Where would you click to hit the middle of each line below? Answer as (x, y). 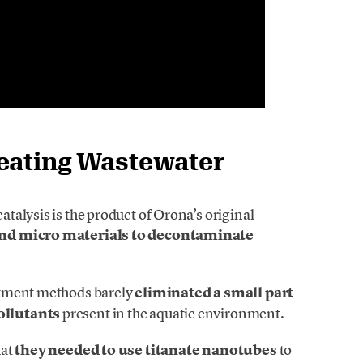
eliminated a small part (214, 293)
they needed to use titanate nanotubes (146, 350)
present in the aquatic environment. (172, 314)
